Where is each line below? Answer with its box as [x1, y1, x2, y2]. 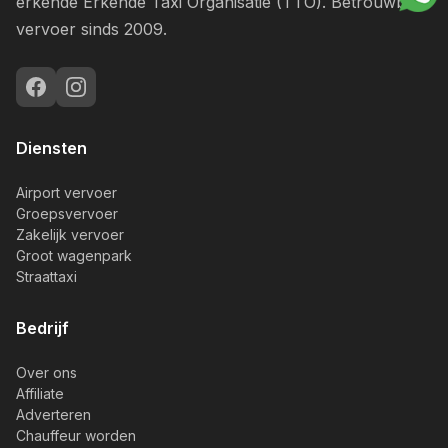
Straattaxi [16, 267, 77, 285]
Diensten [16, 137, 87, 158]
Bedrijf [16, 317, 69, 338]
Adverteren [16, 405, 91, 423]
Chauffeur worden [16, 426, 136, 444]
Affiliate [16, 384, 64, 402]
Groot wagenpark [16, 246, 132, 264]
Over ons [16, 363, 77, 381]
